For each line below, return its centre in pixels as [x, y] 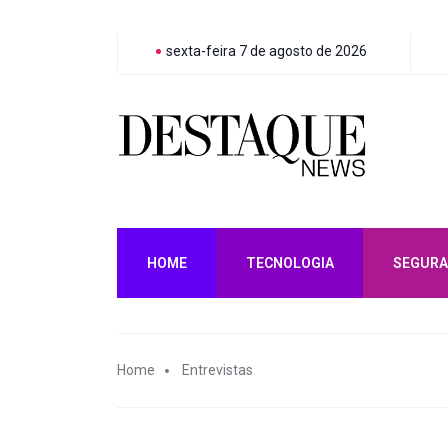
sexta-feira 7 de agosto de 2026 [266, 51]
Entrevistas [217, 370]
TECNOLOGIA [289, 263]
